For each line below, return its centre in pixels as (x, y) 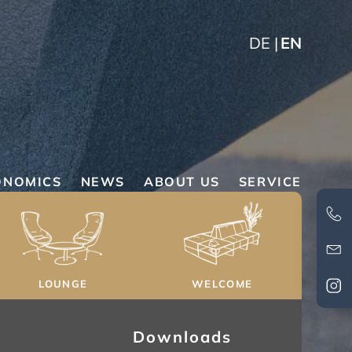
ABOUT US (182, 181)
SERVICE (270, 181)
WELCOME (222, 283)
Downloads (182, 336)
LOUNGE (63, 283)
